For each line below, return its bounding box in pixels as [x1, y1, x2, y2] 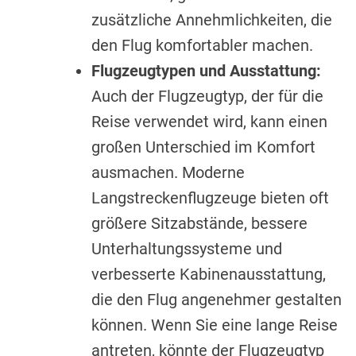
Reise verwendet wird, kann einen [91, 111, 327, 131]
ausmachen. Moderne [91, 162, 245, 182]
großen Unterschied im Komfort [91, 137, 315, 157]
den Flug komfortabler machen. [91, 35, 313, 55]
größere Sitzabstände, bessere [91, 213, 308, 233]
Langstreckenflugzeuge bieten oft [91, 188, 329, 207]
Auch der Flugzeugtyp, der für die [91, 86, 323, 106]
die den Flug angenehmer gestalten [91, 289, 342, 309]
